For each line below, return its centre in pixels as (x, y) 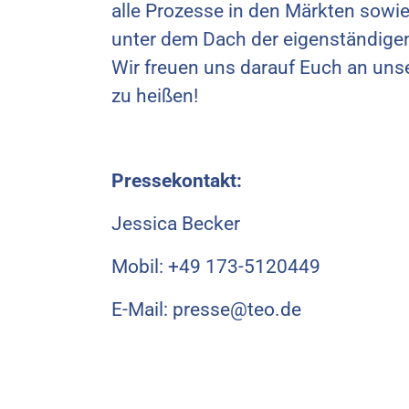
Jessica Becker (176, 223)
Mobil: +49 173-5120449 (218, 266)
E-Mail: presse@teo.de (206, 309)
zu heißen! (155, 95)
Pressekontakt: (177, 180)
